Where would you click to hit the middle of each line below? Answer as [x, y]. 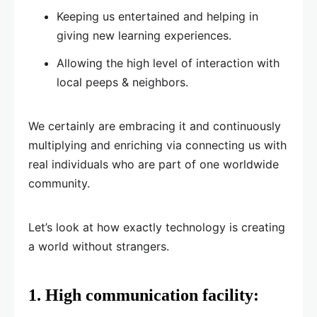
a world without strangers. [99, 247]
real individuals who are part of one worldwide [154, 165]
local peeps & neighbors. [122, 82]
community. [59, 184]
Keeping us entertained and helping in [157, 17]
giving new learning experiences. [144, 36]
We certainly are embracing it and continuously [155, 126]
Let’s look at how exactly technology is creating [157, 227]
